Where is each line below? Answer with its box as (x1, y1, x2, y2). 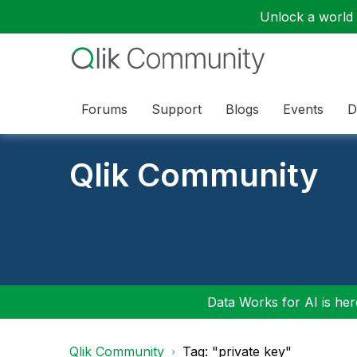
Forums (81, 100, 127, 117)
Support (151, 100, 202, 117)
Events (283, 100, 324, 117)
